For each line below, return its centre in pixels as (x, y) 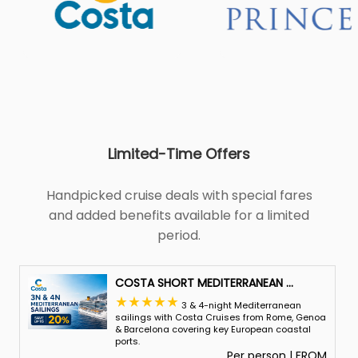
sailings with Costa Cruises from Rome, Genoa (220, 317)
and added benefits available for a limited (179, 215)
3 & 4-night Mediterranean (240, 305)
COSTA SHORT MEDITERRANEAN (199, 283)
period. (179, 235)
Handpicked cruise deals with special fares (179, 195)
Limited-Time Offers (179, 154)
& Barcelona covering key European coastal (213, 329)
